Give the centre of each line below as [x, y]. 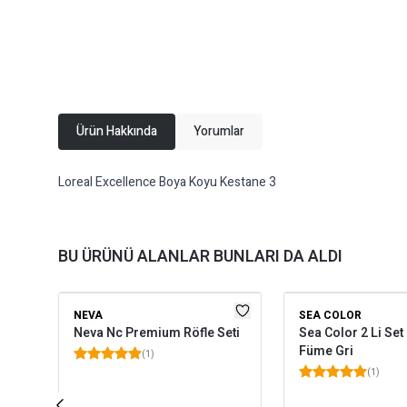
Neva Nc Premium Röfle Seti [157, 333]
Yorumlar [219, 131]
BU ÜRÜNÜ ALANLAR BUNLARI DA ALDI [200, 257]
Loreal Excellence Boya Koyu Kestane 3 [167, 182]
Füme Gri [326, 351]
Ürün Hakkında [117, 131]
